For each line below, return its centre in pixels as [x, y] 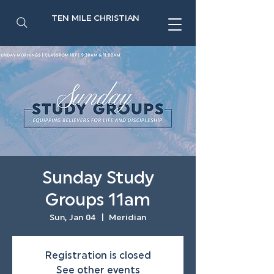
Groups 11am [98, 201]
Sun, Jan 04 [73, 218]
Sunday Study [98, 179]
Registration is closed [98, 256]
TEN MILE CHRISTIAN [95, 19]
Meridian [128, 218]
